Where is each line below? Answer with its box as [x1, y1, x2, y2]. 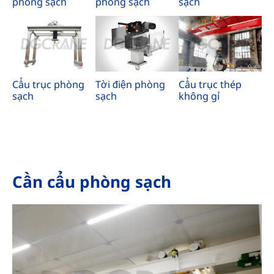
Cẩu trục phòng [12, 77, 84, 91]
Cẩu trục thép [179, 77, 242, 91]
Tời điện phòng [95, 77, 165, 91]
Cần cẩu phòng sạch [12, 171, 171, 193]
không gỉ [179, 89, 220, 103]
